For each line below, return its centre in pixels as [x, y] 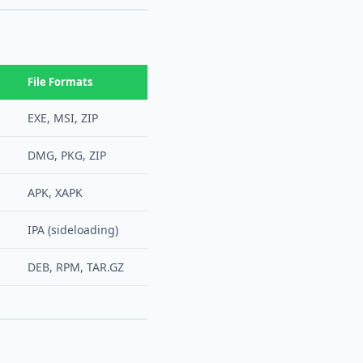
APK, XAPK [55, 192]
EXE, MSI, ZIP [63, 118]
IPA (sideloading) [73, 230]
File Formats [60, 82]
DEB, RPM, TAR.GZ [76, 267]
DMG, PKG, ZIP [67, 155]
